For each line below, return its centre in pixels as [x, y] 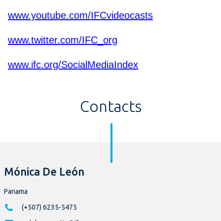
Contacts [110, 107]
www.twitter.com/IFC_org [63, 40]
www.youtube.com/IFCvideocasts [80, 16]
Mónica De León [44, 172]
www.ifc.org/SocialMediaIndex [73, 65]
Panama [16, 192]
